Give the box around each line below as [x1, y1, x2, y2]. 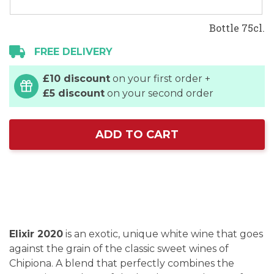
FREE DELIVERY [34, 46, 113, 57]
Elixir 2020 [9, 228, 63, 240]
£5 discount [43, 87, 105, 99]
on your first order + [110, 73, 210, 84]
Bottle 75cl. [209, 21, 265, 34]
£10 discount [43, 73, 110, 84]
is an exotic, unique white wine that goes [63, 228, 263, 240]
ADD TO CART [95, 128, 179, 141]
